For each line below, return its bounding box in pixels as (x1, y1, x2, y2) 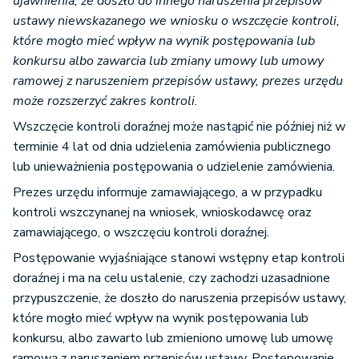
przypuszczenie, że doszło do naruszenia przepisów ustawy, (13, 289, 346, 308)
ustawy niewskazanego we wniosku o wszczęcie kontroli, (13, 12, 340, 30)
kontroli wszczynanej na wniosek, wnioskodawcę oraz (13, 204, 312, 222)
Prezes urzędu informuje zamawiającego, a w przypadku (13, 184, 322, 202)
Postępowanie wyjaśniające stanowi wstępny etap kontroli (13, 249, 345, 268)
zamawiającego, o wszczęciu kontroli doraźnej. (13, 224, 269, 242)
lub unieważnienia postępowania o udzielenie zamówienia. (13, 158, 335, 176)
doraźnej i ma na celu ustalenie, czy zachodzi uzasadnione (13, 269, 330, 288)
